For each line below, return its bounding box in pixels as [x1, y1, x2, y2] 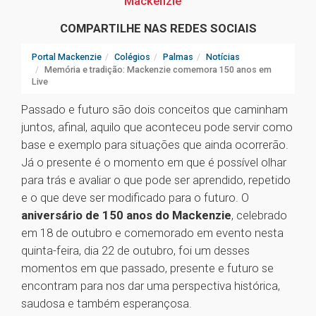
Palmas [163, 51, 193, 63]
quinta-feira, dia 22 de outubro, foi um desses [21, 243, 250, 258]
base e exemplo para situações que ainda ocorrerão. [21, 138, 288, 152]
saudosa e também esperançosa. [21, 296, 192, 311]
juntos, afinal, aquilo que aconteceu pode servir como [21, 120, 293, 135]
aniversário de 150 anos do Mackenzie [21, 208, 231, 223]
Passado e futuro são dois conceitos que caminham [21, 102, 288, 117]
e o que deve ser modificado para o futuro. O [21, 190, 249, 205]
